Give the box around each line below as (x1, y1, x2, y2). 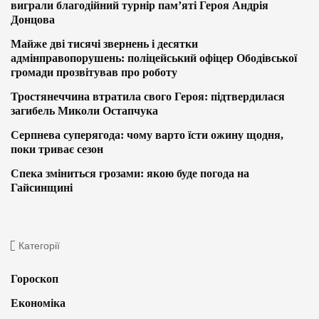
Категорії (19, 240, 60, 252)
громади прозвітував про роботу (11, 66, 177, 79)
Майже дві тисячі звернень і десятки (11, 38, 198, 51)
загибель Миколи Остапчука (11, 105, 158, 117)
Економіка (11, 297, 66, 310)
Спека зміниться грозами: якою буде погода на (11, 167, 249, 180)
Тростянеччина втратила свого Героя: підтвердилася (11, 90, 285, 103)
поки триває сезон (11, 143, 103, 156)
